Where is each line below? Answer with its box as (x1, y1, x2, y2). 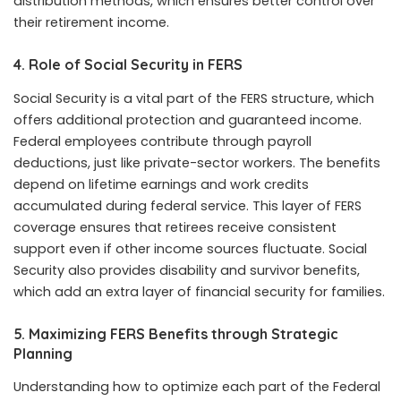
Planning (13, 344, 73, 363)
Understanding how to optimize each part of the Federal (13, 377, 380, 396)
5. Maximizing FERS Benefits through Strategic (13, 324, 338, 343)
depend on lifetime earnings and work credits (13, 175, 309, 193)
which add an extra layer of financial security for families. (13, 282, 385, 301)
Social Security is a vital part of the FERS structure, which (13, 89, 374, 107)
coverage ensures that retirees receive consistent (13, 218, 337, 236)
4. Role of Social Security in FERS (13, 55, 243, 74)
